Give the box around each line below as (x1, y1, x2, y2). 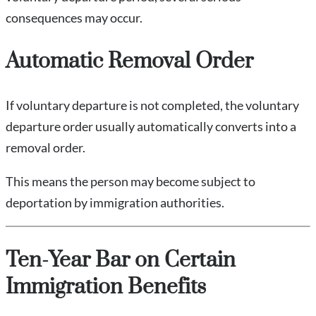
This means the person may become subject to (6, 174, 255, 190)
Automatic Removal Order (6, 48, 253, 75)
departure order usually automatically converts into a (6, 119, 296, 135)
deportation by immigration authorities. (6, 195, 224, 211)
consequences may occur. (6, 10, 142, 26)
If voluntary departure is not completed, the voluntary (6, 97, 299, 114)
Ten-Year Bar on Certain (6, 247, 236, 274)
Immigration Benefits (6, 274, 206, 301)
